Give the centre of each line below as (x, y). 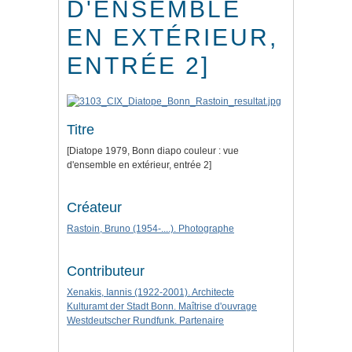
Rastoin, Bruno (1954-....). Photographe (150, 229)
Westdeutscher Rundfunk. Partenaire (145, 321)
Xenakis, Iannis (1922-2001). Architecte (150, 293)
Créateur (94, 208)
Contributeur (106, 271)
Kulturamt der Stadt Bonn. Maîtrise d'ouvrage (162, 307)
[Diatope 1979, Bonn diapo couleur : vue (153, 151)
